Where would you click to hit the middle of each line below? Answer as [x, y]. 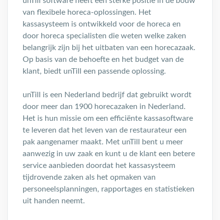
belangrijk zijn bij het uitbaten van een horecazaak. [109, 48]
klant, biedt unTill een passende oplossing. [94, 71]
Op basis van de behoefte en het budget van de [103, 59]
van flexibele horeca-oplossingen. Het [87, 12]
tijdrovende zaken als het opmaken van [89, 177]
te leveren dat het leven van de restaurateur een [105, 130]
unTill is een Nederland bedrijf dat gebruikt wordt [107, 95]
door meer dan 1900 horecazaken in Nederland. [104, 107]
